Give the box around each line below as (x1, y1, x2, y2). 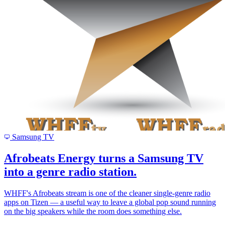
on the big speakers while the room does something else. (4, 207, 182, 216)
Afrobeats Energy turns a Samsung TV (4, 152, 203, 165)
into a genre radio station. (4, 165, 137, 179)
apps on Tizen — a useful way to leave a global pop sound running (4, 198, 216, 207)
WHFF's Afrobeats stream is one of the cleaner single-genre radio (4, 189, 210, 198)
